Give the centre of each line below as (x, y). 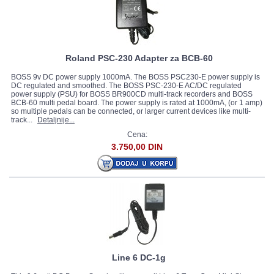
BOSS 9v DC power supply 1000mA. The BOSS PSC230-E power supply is (135, 77)
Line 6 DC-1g (139, 257)
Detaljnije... (56, 120)
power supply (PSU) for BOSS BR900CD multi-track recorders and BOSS (132, 94)
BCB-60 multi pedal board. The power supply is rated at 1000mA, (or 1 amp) (137, 103)
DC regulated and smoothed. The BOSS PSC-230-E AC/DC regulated (126, 86)
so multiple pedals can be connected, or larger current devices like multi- (131, 111)
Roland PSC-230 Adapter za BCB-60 (139, 58)
